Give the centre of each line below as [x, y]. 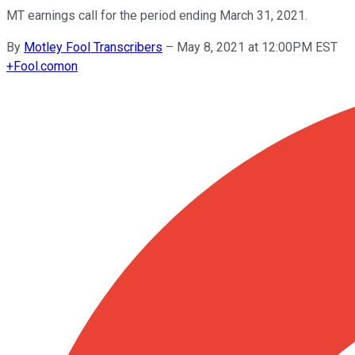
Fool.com [39, 66]
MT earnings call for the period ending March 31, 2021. [157, 15]
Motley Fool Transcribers [93, 47]
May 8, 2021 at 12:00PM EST [257, 47]
